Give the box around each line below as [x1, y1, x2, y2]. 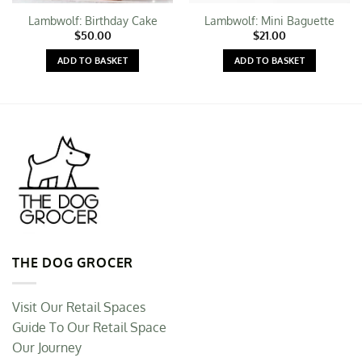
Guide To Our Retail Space [12, 318, 166, 335]
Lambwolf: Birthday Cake [27, 13, 158, 27]
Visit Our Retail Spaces [12, 298, 145, 315]
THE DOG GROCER [12, 255, 134, 271]
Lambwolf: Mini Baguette [204, 13, 335, 27]
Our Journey [12, 339, 82, 356]
